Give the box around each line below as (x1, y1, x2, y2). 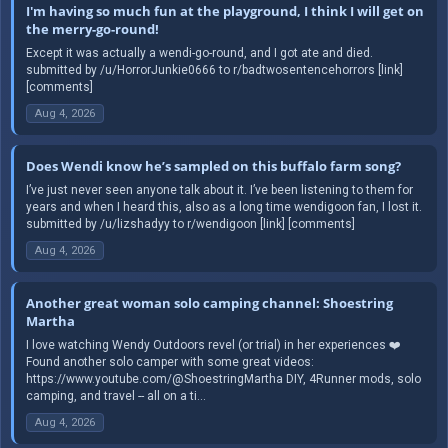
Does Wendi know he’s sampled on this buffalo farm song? (26, 156, 401, 175)
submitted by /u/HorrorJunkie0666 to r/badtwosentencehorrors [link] (26, 62, 403, 77)
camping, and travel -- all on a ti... (26, 388, 206, 403)
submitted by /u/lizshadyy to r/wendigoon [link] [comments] (26, 216, 355, 231)
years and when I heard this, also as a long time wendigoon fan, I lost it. (26, 199, 422, 214)
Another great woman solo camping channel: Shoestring (26, 293, 393, 312)
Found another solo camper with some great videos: (26, 354, 314, 369)
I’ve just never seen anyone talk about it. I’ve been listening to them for (26, 182, 413, 197)
